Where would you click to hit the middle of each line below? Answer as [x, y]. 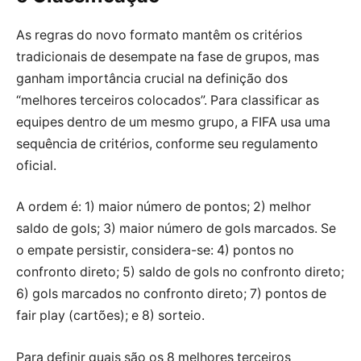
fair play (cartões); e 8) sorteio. [110, 316]
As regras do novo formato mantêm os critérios [159, 35]
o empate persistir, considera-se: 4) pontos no [155, 251]
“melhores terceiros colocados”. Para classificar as [168, 100]
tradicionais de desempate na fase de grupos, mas [168, 56]
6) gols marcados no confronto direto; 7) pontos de [171, 294]
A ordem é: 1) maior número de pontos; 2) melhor [164, 207]
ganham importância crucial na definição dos [152, 78]
